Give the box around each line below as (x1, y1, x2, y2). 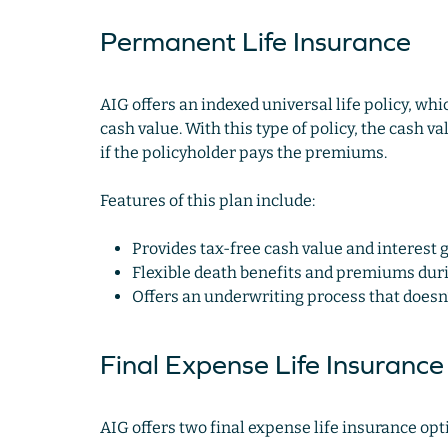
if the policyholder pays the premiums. (99, 143, 390, 163)
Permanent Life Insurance (99, 26, 411, 58)
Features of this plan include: (99, 191, 315, 211)
